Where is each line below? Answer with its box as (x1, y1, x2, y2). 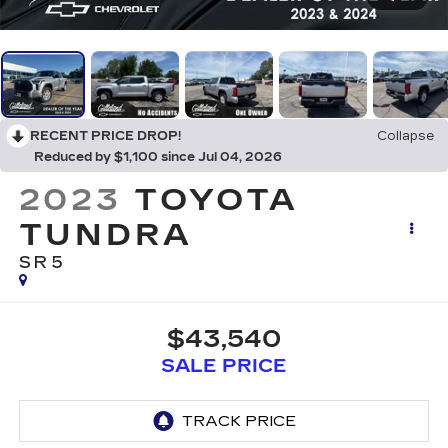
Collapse (377, 129, 434, 144)
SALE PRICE (161, 354, 287, 377)
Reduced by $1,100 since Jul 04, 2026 (34, 150, 282, 165)
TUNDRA (18, 217, 193, 254)
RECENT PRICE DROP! (30, 129, 181, 144)
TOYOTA (134, 182, 299, 219)
